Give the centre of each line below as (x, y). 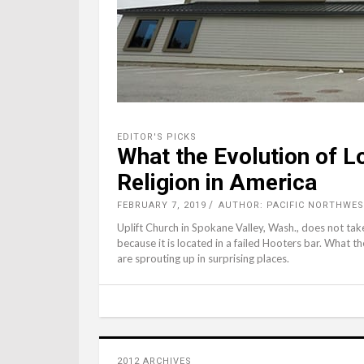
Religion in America (217, 182)
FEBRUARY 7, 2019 (162, 205)
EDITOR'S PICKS (157, 136)
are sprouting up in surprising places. (203, 258)
